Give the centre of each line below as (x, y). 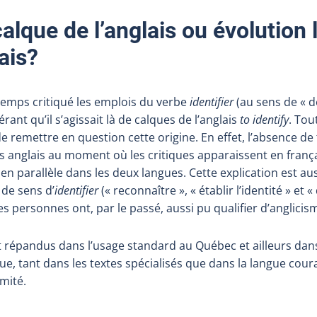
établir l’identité (241, 190)
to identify (264, 119)
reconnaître (145, 190)
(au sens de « (270, 102)
